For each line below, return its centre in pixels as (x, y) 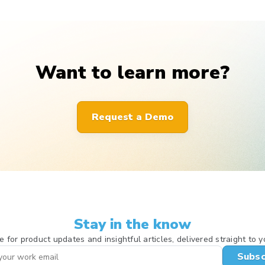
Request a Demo (132, 117)
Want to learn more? (132, 73)
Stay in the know (132, 224)
